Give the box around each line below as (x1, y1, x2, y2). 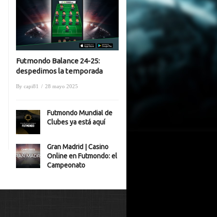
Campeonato (47, 161, 85, 169)
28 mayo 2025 (45, 83, 78, 89)
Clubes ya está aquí (47, 118, 105, 126)
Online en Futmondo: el (47, 152, 117, 160)
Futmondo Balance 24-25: (16, 57, 100, 65)
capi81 (24, 83, 39, 89)
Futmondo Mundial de (47, 109, 112, 117)
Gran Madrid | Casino (47, 143, 108, 151)
